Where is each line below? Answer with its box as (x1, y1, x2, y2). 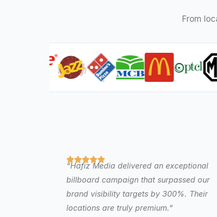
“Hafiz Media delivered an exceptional (66, 161, 208, 171)
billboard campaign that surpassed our (66, 175, 210, 185)
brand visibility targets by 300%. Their (66, 189, 208, 199)
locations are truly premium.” (66, 203, 173, 213)
